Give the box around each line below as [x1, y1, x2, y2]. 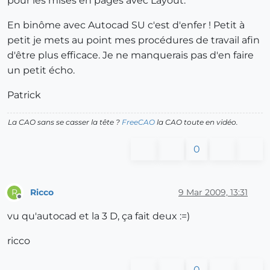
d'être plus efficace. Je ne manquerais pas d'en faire [7, 49, 254, 61]
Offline [19, 197, 42, 207]
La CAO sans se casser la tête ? [8, 118, 122, 127]
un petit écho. [7, 64, 75, 77]
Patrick [7, 89, 41, 101]
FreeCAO [122, 118, 155, 127]
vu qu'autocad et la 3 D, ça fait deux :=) [7, 210, 190, 222]
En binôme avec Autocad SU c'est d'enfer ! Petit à [7, 19, 245, 31]
